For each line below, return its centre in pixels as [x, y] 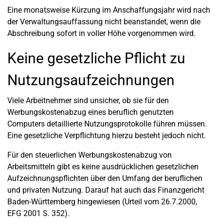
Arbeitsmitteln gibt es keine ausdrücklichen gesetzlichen [103, 167]
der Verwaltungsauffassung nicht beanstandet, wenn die [104, 22]
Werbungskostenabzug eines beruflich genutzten [91, 112]
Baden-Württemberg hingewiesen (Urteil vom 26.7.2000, [102, 202]
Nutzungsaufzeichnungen [91, 80]
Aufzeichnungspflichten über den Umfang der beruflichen [105, 178]
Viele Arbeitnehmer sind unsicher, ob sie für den [88, 100]
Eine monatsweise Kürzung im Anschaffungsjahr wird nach [109, 10]
